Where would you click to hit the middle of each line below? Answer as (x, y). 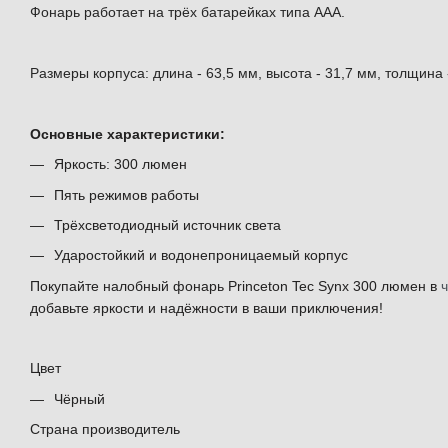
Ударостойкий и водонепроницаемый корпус (201, 255)
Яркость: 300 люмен (120, 164)
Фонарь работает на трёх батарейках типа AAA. (187, 12)
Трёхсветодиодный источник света (167, 224)
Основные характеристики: (127, 133)
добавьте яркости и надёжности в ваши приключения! (206, 307)
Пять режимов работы (126, 194)
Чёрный (79, 398)
